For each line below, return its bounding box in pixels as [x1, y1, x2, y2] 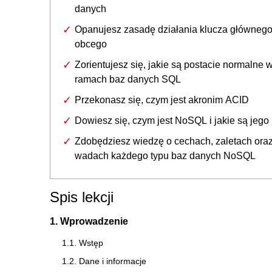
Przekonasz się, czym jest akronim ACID [75, 94, 249, 105]
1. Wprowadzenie [50, 216, 128, 226]
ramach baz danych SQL [75, 73, 181, 84]
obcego [75, 38, 107, 49]
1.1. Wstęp [62, 237, 103, 248]
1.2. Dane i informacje [62, 256, 146, 266]
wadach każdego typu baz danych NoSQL [75, 150, 256, 161]
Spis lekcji [50, 188, 114, 205]
